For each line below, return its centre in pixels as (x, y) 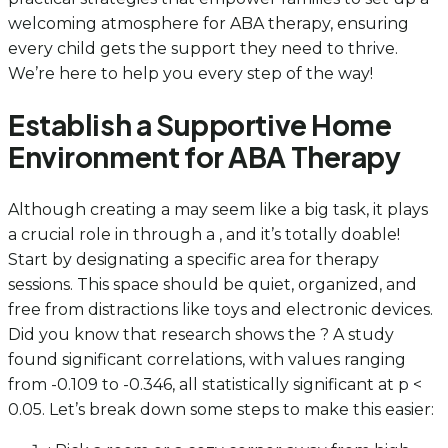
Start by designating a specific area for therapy (193, 259)
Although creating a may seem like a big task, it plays (218, 209)
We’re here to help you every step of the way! (190, 74)
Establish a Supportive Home (200, 125)
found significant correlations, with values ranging (207, 359)
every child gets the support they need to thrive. (203, 49)
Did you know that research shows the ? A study (201, 334)
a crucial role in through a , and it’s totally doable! (204, 234)
